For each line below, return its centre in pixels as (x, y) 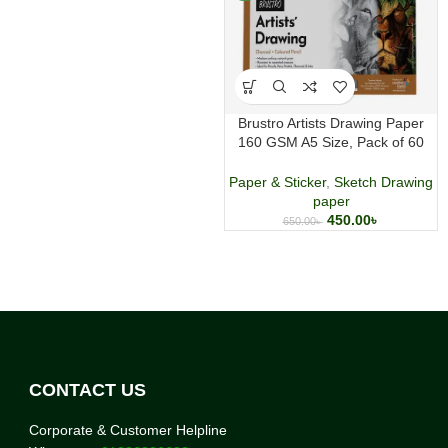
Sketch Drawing (383, 182)
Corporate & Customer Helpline (128, 430)
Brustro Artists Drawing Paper (331, 123)
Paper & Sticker (277, 182)
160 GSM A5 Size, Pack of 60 (331, 142)
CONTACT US (87, 390)
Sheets (331, 161)
